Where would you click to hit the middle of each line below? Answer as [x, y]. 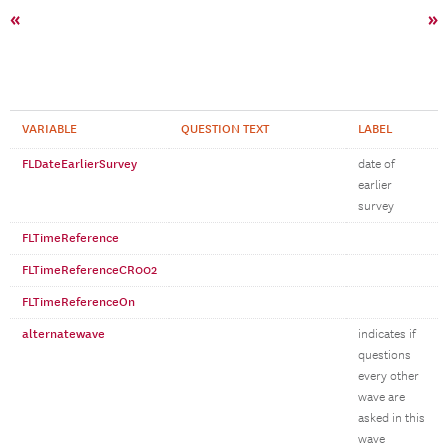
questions [384, 355]
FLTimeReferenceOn [78, 302]
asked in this [391, 418]
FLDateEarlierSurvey [79, 164]
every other [388, 376]
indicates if [387, 334]
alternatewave [63, 334]
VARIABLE [49, 129]
